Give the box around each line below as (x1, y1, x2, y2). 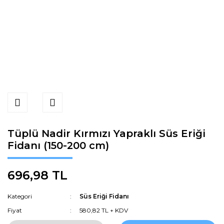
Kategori (7, 192, 32, 200)
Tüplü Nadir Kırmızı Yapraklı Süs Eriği (7, 127, 205, 139)
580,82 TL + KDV (79, 206, 128, 214)
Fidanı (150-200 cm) (7, 139, 109, 151)
